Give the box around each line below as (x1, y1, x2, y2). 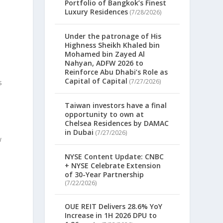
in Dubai (65, 127, 94, 137)
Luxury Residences (65, 7, 128, 17)
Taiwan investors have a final (65, 101, 167, 111)
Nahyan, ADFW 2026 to (65, 58, 144, 68)
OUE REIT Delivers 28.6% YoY (65, 202, 163, 212)
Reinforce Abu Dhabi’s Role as (65, 67, 168, 77)
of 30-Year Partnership (65, 170, 144, 180)
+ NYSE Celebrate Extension (65, 161, 161, 171)
